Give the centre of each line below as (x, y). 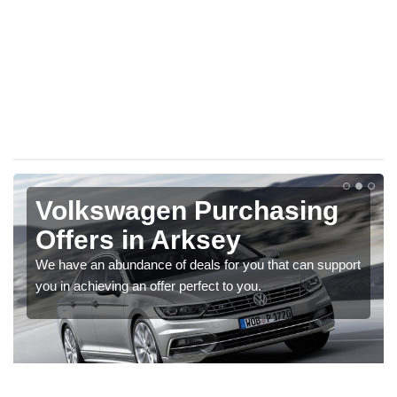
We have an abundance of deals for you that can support (198, 264)
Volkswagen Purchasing (187, 210)
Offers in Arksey (138, 239)
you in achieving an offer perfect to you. (148, 285)
